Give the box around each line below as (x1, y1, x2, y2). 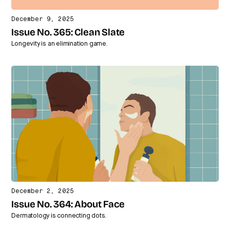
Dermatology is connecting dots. (11, 213, 107, 219)
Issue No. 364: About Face (11, 200, 125, 210)
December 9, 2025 (11, 16, 74, 23)
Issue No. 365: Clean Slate (11, 28, 125, 39)
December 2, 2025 (11, 188, 74, 195)
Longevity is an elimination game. (11, 41, 108, 48)
